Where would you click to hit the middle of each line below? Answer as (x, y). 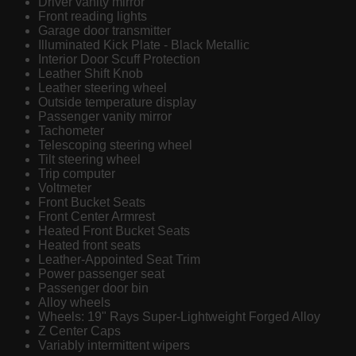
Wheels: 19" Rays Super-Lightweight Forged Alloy (179, 316)
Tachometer (71, 130)
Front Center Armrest (97, 216)
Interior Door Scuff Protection (119, 59)
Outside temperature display (117, 102)
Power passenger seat (101, 273)
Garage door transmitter (104, 30)
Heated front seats (89, 245)
